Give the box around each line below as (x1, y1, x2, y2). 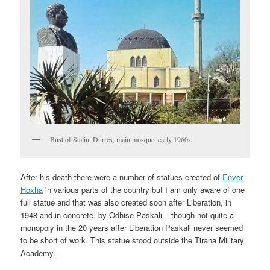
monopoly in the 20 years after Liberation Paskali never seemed (20, 221, 243, 233)
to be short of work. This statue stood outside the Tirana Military (20, 234, 245, 246)
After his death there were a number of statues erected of (20, 171, 223, 183)
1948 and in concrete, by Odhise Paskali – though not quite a (20, 209, 234, 221)
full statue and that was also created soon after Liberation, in (20, 196, 232, 208)
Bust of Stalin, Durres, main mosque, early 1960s (50, 134, 192, 144)
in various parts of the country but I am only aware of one (43, 183, 245, 195)
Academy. (20, 246, 56, 259)
